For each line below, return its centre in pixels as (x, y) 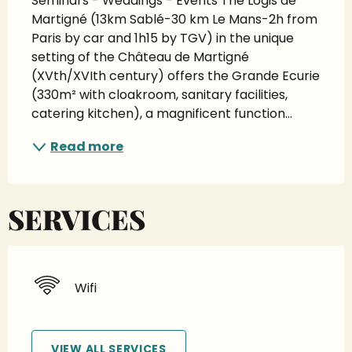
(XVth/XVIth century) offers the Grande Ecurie (176, 76)
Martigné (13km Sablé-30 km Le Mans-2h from (174, 20)
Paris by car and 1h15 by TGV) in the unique (163, 38)
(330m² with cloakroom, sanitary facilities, (159, 95)
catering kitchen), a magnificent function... (162, 114)
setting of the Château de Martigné (140, 57)
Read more (87, 147)
